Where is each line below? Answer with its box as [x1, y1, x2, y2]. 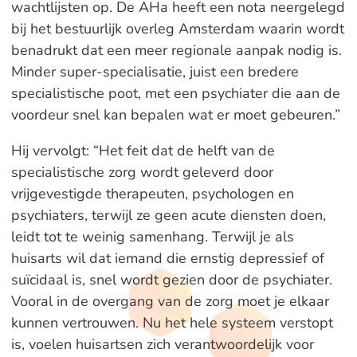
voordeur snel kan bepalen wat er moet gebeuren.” [10, 105, 340, 124]
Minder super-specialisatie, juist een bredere [10, 62, 299, 81]
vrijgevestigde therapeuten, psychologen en [10, 184, 294, 203]
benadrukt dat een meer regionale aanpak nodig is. [10, 41, 342, 60]
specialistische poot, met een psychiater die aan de [10, 84, 340, 103]
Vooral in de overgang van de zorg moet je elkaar [10, 292, 329, 311]
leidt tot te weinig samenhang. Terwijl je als [10, 227, 294, 246]
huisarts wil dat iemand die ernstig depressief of [10, 249, 324, 268]
